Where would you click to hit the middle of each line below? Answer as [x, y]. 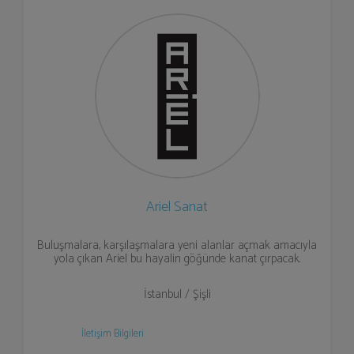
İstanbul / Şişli [177, 294]
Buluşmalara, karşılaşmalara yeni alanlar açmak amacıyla [177, 245]
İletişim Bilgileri [112, 334]
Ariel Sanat [177, 207]
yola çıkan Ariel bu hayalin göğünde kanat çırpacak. [177, 259]
